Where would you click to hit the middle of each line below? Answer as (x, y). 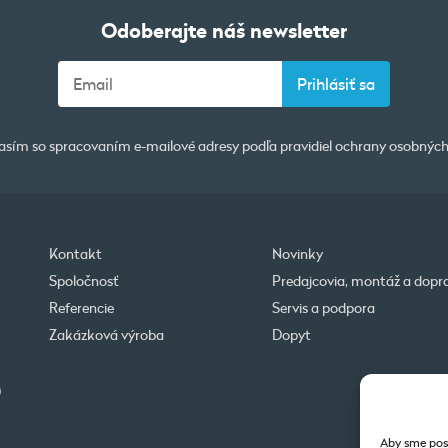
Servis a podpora (323, 307)
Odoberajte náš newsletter (224, 29)
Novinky (297, 253)
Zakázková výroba (106, 334)
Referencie (81, 307)
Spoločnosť (84, 280)
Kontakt (75, 253)
